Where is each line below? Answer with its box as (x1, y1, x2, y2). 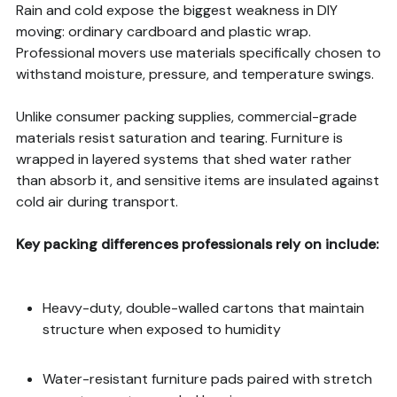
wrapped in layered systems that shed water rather (15, 150, 352, 169)
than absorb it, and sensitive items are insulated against (15, 171, 379, 191)
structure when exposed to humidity (42, 320, 281, 339)
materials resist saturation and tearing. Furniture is (15, 128, 343, 148)
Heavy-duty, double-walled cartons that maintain (42, 299, 364, 318)
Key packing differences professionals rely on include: (15, 235, 378, 254)
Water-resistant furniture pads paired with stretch (42, 370, 372, 389)
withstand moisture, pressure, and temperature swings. (15, 65, 374, 84)
